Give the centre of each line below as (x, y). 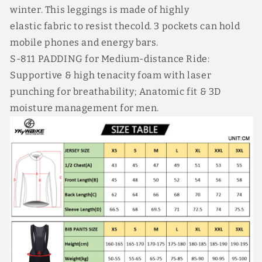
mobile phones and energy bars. (85, 42)
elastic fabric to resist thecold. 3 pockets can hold (125, 26)
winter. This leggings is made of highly (100, 10)
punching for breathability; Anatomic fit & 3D (116, 92)
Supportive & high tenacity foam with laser (111, 75)
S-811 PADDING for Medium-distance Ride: (110, 59)
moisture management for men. (85, 108)
